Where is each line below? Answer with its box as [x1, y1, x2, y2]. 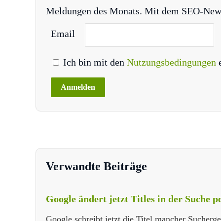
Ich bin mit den [61, 56, 127, 68]
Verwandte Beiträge [46, 159, 147, 173]
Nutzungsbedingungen [127, 56, 219, 68]
